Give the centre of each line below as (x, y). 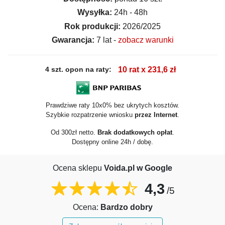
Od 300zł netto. (74, 132)
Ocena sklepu (78, 168)
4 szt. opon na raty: (78, 70)
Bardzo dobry (126, 207)
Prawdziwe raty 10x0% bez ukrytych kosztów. (113, 105)
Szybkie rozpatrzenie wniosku (90, 115)
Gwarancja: (73, 40)
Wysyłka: (95, 13)
